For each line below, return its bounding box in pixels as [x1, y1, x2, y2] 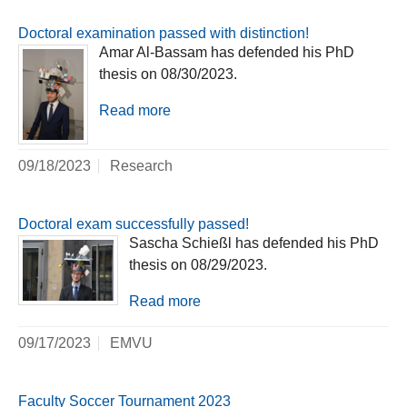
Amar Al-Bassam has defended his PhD [99, 45, 354, 61]
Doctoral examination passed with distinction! [18, 25, 309, 42]
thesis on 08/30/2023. [99, 66, 237, 83]
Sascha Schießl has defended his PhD [129, 235, 379, 252]
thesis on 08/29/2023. [129, 257, 267, 273]
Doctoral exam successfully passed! [18, 216, 249, 233]
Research [110, 158, 173, 174]
